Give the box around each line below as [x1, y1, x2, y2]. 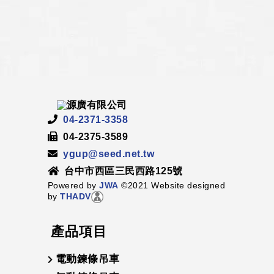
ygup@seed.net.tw [63, 149, 155, 159]
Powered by [47, 180, 97, 190]
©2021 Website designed [118, 180, 226, 190]
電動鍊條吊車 [55, 253, 120, 265]
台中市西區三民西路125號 [59, 166, 183, 176]
